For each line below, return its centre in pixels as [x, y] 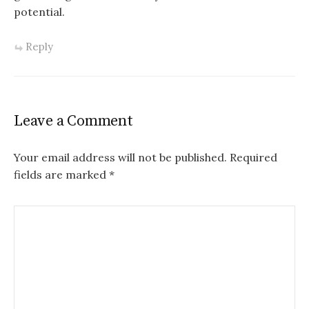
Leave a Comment [73, 121]
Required [253, 158]
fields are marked [61, 175]
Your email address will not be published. [120, 158]
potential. [39, 11]
